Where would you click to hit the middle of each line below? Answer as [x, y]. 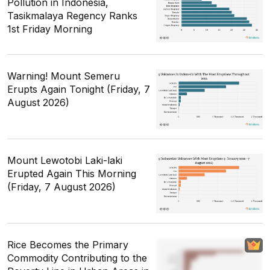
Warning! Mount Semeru [64, 76]
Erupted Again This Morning [72, 173]
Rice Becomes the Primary [68, 244]
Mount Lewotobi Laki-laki [65, 160]
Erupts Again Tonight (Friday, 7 [79, 89]
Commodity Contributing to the [77, 258]
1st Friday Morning [50, 29]
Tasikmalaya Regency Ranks [72, 15]
